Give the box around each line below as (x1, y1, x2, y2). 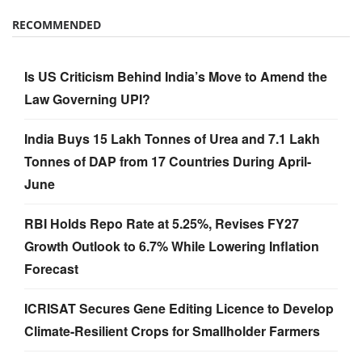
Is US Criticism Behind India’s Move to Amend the (24, 67, 327, 86)
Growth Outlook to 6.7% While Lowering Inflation (24, 237, 319, 255)
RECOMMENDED (12, 17, 101, 32)
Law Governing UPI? (24, 90, 150, 108)
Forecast (24, 259, 78, 278)
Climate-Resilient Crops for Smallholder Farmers (24, 322, 320, 340)
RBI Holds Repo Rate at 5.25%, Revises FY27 (24, 214, 299, 233)
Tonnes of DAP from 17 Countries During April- (24, 152, 311, 170)
